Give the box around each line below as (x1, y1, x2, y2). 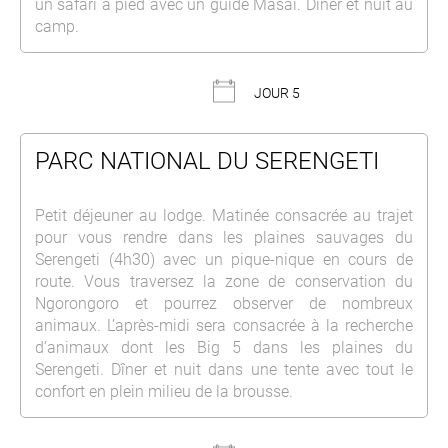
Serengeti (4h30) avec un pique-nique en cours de (35, 249, 413, 269)
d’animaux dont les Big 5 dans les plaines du (35, 337, 413, 357)
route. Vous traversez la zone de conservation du (35, 271, 413, 291)
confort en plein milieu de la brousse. (35, 381, 293, 401)
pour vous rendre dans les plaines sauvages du (35, 227, 413, 247)
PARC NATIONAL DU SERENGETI (35, 146, 379, 175)
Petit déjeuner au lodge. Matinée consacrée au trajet (35, 205, 413, 225)
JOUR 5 (254, 84, 300, 101)
